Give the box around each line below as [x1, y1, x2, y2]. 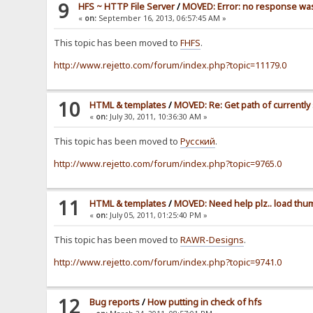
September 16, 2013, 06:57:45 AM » [96, 13, 227, 24]
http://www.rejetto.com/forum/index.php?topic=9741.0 [54, 256, 282, 269]
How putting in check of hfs [147, 296, 263, 309]
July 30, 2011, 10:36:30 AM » [108, 112, 208, 122]
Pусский [180, 136, 216, 148]
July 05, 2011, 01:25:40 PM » [108, 210, 208, 221]
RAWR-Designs [180, 234, 245, 247]
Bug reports [89, 296, 140, 309]
